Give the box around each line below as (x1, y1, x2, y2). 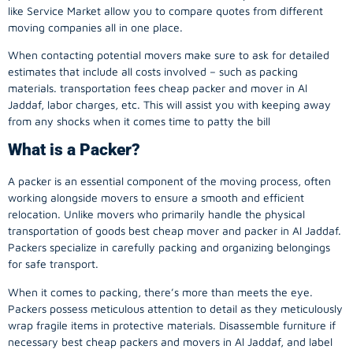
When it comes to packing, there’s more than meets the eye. (8, 284, 313, 299)
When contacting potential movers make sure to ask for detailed (8, 48, 329, 62)
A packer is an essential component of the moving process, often (8, 174, 331, 188)
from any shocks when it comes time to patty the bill (8, 114, 270, 128)
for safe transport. (8, 257, 98, 271)
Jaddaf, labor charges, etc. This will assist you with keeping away (8, 98, 331, 112)
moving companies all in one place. (8, 20, 183, 34)
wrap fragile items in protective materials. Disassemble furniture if (8, 318, 336, 332)
